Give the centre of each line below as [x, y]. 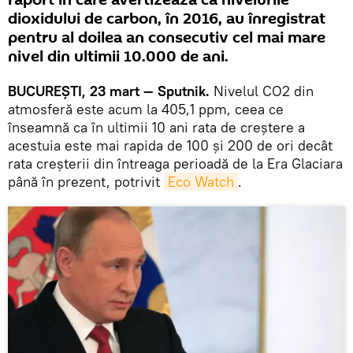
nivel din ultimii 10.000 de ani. [118, 57]
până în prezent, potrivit [86, 182]
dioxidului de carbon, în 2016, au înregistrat [167, 19]
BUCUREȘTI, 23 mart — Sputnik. [109, 91]
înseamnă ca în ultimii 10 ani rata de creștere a [156, 128]
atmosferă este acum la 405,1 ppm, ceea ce [146, 110]
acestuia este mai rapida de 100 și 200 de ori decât [170, 146]
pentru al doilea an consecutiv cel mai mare [167, 38]
